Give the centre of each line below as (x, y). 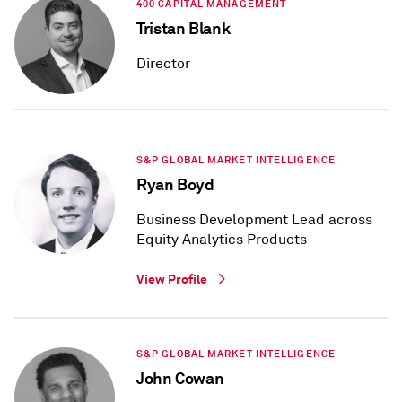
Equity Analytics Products (222, 240)
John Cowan (180, 379)
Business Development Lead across (254, 220)
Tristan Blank (184, 29)
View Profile (172, 280)
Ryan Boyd (175, 185)
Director (163, 64)
